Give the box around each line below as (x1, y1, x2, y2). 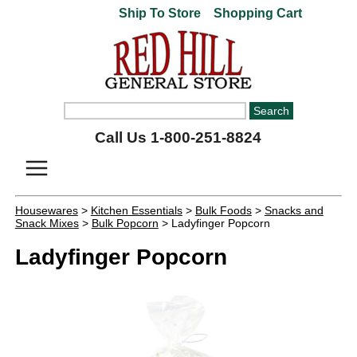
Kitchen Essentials (90, 204, 182, 217)
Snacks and (264, 204, 324, 217)
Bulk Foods (194, 204, 252, 217)
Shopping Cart (210, 6, 303, 20)
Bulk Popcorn (91, 217, 159, 229)
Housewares (14, 204, 78, 217)
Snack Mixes (14, 217, 79, 229)
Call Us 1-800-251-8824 (95, 129, 262, 146)
